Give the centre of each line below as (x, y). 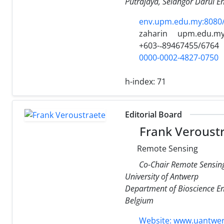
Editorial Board (153, 114)
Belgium (139, 200)
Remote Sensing (166, 148)
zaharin (152, 33)
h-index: (141, 81)
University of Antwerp (162, 176)
